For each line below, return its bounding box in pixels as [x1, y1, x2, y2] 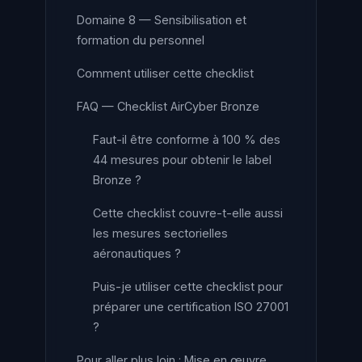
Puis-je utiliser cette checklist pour [93, 280, 283, 293]
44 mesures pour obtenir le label [93, 153, 271, 166]
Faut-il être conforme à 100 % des [93, 133, 280, 146]
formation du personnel [77, 33, 204, 47]
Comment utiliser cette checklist [77, 66, 254, 80]
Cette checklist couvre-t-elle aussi [93, 206, 283, 220]
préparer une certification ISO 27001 [93, 300, 288, 314]
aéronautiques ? [93, 246, 181, 260]
